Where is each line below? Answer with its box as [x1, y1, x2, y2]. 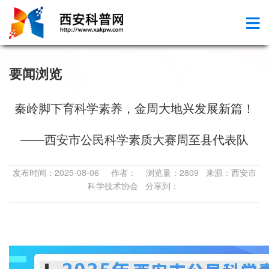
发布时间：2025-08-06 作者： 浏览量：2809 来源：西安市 [13, 166, 256, 178]
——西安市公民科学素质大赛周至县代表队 [20, 130, 249, 148]
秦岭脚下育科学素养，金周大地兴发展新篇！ [14, 99, 255, 116]
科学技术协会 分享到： [88, 180, 181, 192]
